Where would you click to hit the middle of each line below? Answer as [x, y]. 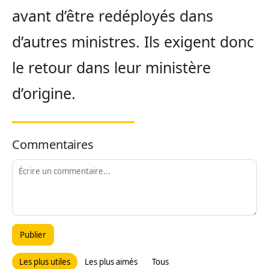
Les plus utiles [45, 262]
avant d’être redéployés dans [113, 16]
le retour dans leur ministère [111, 68]
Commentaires [53, 145]
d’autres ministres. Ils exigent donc [133, 42]
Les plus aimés [111, 262]
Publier [33, 235]
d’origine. [44, 93]
